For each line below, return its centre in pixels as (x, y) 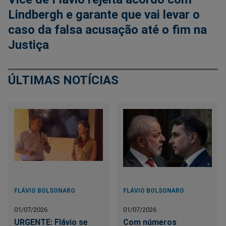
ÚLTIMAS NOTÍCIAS (63, 80)
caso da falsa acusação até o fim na (107, 30)
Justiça (29, 45)
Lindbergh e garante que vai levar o (104, 15)
